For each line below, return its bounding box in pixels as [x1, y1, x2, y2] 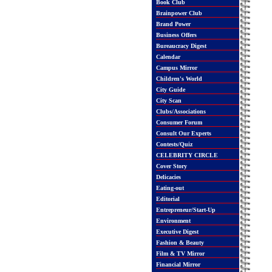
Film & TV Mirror [154, 250, 205, 257]
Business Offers [154, 32, 197, 38]
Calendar [154, 53, 180, 60]
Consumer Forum [154, 119, 202, 126]
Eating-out [154, 185, 184, 191]
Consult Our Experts [154, 130, 211, 137]
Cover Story [154, 163, 187, 169]
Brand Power [154, 21, 191, 27]
